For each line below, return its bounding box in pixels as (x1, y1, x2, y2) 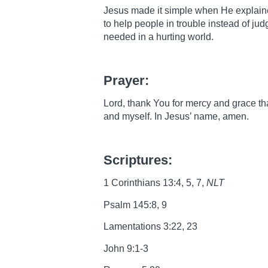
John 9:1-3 (103, 243, 148, 254)
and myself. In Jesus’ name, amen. (103, 111, 249, 122)
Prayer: (103, 72, 149, 88)
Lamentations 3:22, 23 (103, 221, 197, 232)
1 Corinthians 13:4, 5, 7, (103, 178, 206, 188)
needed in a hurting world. (103, 32, 214, 42)
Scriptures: (103, 152, 172, 167)
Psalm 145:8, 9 (103, 199, 167, 210)
